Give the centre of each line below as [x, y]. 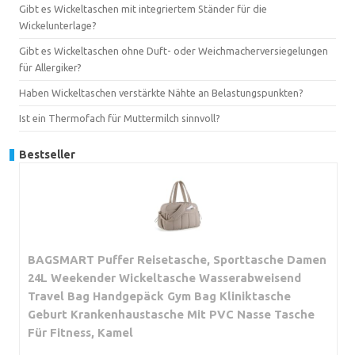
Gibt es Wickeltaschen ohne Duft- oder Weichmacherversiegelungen [174, 50]
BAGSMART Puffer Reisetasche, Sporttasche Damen [177, 259]
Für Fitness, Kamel [80, 332]
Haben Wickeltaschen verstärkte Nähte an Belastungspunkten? [161, 92]
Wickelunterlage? [58, 25]
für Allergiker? [50, 67]
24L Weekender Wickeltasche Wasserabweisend [164, 277]
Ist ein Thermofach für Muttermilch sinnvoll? [120, 118]
